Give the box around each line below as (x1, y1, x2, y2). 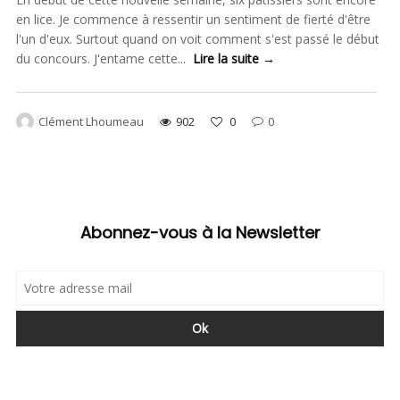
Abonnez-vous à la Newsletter (79, 221, 321, 245)
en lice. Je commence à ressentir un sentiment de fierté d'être (15, 10, 371, 28)
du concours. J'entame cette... (15, 49, 193, 67)
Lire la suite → (192, 49, 275, 67)
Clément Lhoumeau (37, 113, 144, 130)
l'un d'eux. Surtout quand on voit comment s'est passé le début (15, 29, 379, 47)
